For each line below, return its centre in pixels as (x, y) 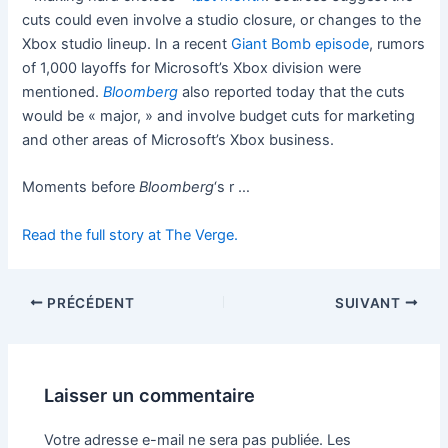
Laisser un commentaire (150, 395)
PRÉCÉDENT (89, 302)
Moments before (81, 187)
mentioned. (63, 92)
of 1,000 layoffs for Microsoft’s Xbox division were (192, 68)
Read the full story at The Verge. (130, 234)
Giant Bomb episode (300, 44)
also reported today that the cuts (292, 92)
